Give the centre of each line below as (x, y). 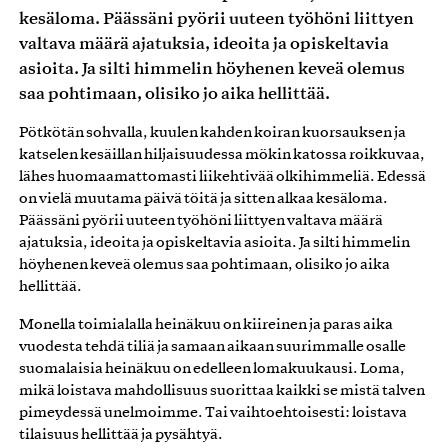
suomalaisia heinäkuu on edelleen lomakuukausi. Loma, (212, 368)
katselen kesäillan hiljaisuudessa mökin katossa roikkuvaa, (222, 154)
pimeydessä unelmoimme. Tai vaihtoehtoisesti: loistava (213, 412)
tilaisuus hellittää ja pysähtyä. (121, 434)
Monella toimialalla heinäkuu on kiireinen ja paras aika (206, 324)
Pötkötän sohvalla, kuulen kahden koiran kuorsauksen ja (212, 132)
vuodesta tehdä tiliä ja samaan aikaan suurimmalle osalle (212, 346)
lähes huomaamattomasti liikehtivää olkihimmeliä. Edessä (222, 176)
